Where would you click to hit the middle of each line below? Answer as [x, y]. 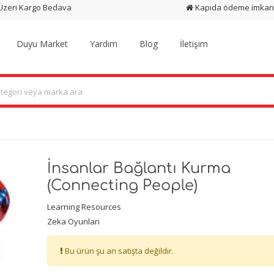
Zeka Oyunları [73, 221]
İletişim [194, 44]
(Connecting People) [122, 185]
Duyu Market [43, 44]
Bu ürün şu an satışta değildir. [118, 250]
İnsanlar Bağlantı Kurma [139, 168]
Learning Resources [84, 206]
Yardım [104, 44]
